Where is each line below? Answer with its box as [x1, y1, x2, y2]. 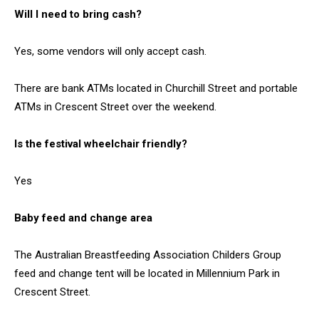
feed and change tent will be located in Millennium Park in [14, 267, 280, 281]
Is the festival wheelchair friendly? [14, 137, 187, 151]
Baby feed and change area [14, 211, 152, 225]
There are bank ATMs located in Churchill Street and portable [14, 82, 298, 95]
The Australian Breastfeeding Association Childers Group [14, 249, 281, 262]
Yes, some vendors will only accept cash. [14, 45, 206, 58]
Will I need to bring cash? [14, 8, 142, 21]
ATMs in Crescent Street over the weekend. [14, 100, 216, 114]
